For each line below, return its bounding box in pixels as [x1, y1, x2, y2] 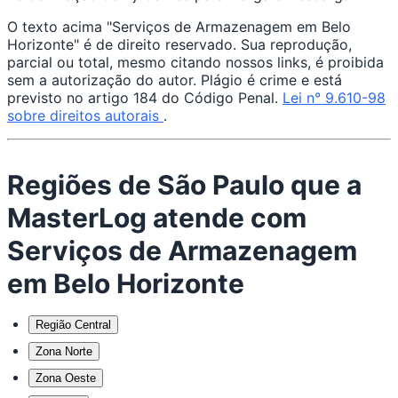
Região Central [36, 317, 111, 331]
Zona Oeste [36, 370, 96, 385]
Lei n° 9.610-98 [283, 88, 386, 107]
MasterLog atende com [7, 201, 306, 234]
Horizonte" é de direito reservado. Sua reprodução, [7, 35, 352, 53]
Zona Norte [36, 344, 92, 358]
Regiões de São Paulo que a [7, 168, 362, 201]
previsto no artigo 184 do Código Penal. [7, 88, 283, 107]
